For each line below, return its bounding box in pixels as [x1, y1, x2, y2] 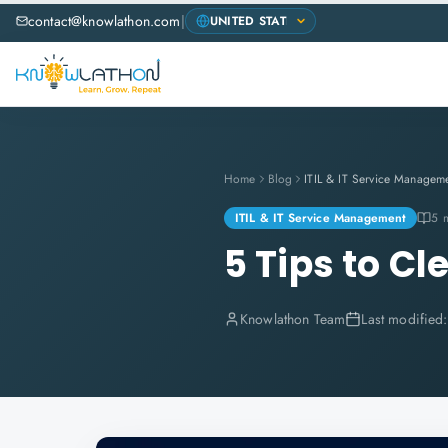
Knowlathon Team [240, 309, 346, 329]
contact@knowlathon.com [28, 11, 181, 31]
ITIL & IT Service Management [235, 209, 407, 227]
